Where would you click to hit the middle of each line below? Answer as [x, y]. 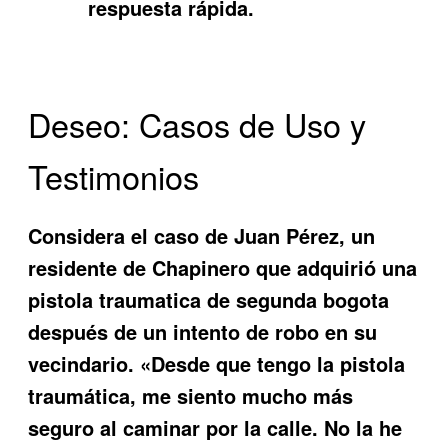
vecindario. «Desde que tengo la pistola [217, 363]
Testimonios [114, 176]
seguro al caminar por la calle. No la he [215, 427]
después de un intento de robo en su [203, 331]
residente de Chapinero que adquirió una [223, 267]
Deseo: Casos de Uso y [197, 124]
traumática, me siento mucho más [191, 395]
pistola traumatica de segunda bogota [209, 299]
